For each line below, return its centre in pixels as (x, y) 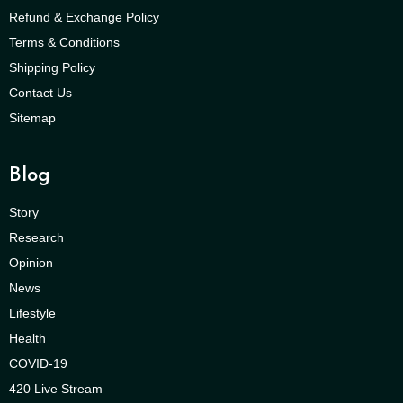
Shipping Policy (52, 68)
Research (36, 238)
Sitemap (32, 118)
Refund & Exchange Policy (84, 18)
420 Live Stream (56, 389)
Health (27, 339)
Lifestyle (32, 313)
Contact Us (40, 93)
